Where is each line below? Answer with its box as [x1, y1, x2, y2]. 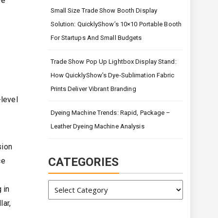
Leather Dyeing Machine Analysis [50, 123, 145, 130]
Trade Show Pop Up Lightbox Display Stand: [50, 58, 177, 66]
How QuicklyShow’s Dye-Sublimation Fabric [50, 72, 175, 79]
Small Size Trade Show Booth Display [50, 7, 158, 15]
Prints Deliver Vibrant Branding [50, 85, 136, 93]
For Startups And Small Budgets [50, 34, 142, 42]
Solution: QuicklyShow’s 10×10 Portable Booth [50, 20, 182, 28]
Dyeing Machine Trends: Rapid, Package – [50, 109, 171, 117]
